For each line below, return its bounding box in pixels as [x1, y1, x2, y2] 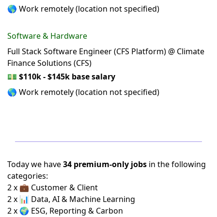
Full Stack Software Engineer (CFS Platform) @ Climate [7, 46, 204, 57]
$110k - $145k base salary [19, 71, 115, 82]
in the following [147, 159, 206, 170]
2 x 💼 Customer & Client [7, 182, 98, 193]
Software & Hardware [7, 31, 87, 42]
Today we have [7, 159, 63, 170]
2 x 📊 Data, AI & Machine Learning [7, 194, 135, 205]
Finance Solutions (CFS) [7, 58, 92, 69]
